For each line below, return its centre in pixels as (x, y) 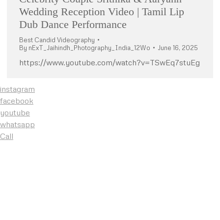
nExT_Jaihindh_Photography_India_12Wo (89, 47)
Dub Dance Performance (73, 24)
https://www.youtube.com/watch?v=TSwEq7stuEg (110, 62)
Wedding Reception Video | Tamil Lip (102, 11)
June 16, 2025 (178, 47)
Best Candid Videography (57, 40)
